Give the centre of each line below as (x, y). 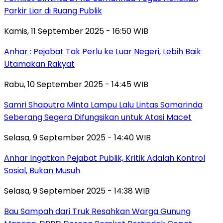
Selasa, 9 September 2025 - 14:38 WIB (77, 191)
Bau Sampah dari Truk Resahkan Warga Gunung (97, 211)
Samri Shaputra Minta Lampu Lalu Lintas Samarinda (103, 105)
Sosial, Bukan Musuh (42, 170)
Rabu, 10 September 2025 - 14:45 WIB (76, 84)
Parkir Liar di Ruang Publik (53, 10)
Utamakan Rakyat (39, 64)
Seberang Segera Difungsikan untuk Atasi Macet (98, 117)
